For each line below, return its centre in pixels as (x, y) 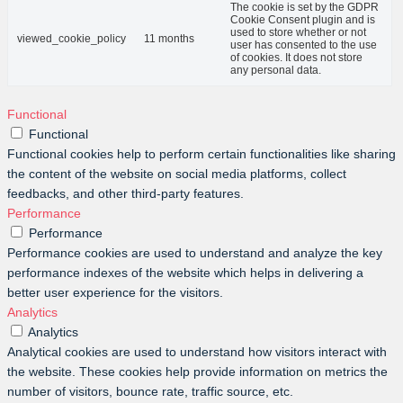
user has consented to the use (304, 45)
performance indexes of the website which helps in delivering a (185, 273)
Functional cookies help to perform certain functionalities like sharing (201, 154)
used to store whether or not (298, 33)
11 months (169, 39)
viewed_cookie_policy (72, 39)
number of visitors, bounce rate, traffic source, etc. (150, 392)
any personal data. (276, 71)
